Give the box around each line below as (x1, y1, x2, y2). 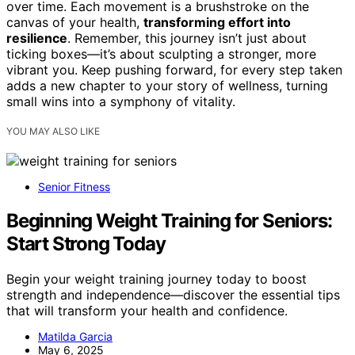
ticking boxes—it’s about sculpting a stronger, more (6, 46, 316, 63)
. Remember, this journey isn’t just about (67, 30, 307, 47)
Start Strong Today (6, 232, 166, 256)
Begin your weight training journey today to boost (6, 271, 307, 288)
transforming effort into (143, 14, 291, 31)
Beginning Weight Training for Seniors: (6, 209, 332, 233)
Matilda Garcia (38, 330, 113, 344)
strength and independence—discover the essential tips (6, 287, 340, 303)
